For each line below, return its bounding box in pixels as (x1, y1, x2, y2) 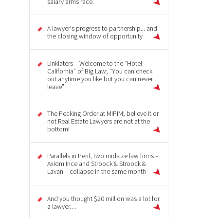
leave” (47, 82, 64, 91)
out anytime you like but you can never (47, 74, 153, 83)
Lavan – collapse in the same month (47, 167, 146, 176)
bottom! (47, 124, 71, 133)
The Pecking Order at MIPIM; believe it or (47, 109, 159, 118)
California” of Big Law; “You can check (47, 66, 152, 75)
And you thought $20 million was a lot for (47, 194, 160, 203)
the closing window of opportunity (47, 32, 143, 41)
